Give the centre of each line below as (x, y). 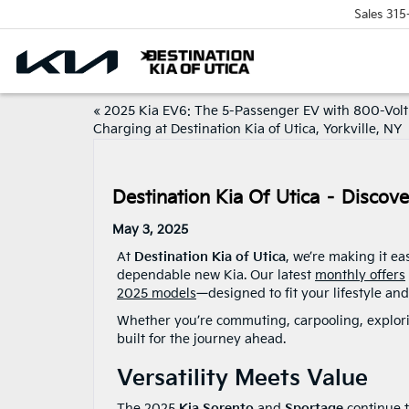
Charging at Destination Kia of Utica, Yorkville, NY (247, 129)
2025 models (157, 294)
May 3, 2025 (150, 230)
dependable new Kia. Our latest (216, 275)
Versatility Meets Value (242, 378)
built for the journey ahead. (201, 339)
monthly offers (360, 275)
